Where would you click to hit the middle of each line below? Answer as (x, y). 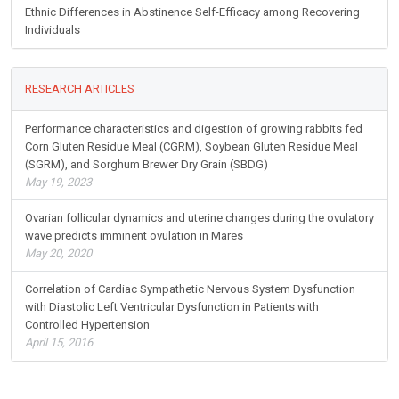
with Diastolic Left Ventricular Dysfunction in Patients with (172, 307)
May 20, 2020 (58, 254)
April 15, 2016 (59, 343)
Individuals (53, 30)
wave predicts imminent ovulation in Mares (134, 236)
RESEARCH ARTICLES (80, 89)
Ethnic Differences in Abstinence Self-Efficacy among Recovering (192, 12)
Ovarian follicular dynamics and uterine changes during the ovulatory (199, 218)
